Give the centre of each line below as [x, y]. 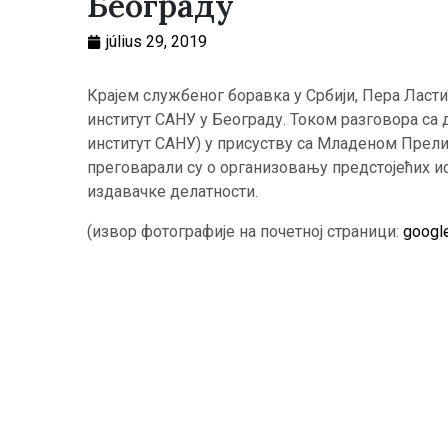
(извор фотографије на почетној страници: [245, 231]
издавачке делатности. [172, 191]
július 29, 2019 [156, 41]
